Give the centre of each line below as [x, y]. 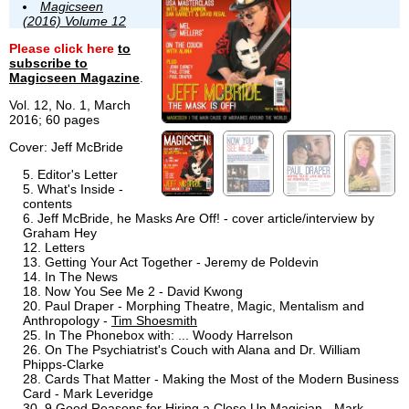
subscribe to [48, 63]
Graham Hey [60, 233]
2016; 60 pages [54, 120]
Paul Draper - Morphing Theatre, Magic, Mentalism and [204, 306]
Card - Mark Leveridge [88, 394]
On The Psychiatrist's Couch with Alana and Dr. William [203, 350]
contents [47, 204]
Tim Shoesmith [154, 321]
